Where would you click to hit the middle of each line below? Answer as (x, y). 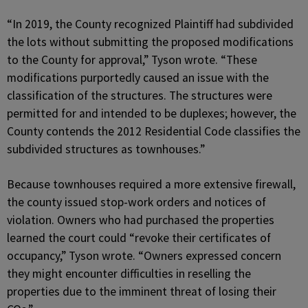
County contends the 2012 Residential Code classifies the (154, 131)
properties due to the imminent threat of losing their (142, 291)
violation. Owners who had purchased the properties (141, 220)
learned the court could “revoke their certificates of (139, 238)
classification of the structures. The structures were (140, 96)
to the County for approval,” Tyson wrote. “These (132, 60)
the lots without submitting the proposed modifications (150, 42)
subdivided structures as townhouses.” (106, 149)
